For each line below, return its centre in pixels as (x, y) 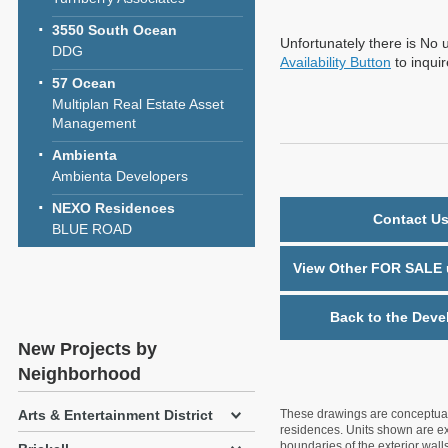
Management (94, 123)
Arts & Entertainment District (115, 415)
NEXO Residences (113, 208)
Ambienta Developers (120, 176)
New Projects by (87, 349)
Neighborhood (79, 374)
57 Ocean (84, 83)
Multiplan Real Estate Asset (138, 104)
